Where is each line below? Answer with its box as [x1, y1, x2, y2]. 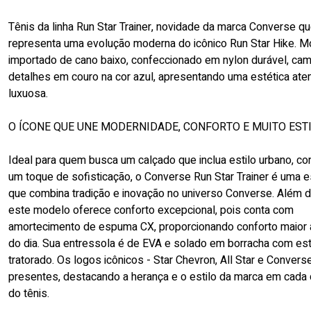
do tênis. [8, 285, 49, 302]
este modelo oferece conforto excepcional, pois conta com [8, 201, 294, 219]
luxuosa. [8, 85, 48, 102]
